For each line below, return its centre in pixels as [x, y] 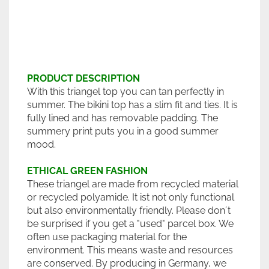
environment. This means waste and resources [130, 250]
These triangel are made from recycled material [133, 184]
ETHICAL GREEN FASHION [87, 171]
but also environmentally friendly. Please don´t [129, 210]
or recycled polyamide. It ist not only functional [131, 197]
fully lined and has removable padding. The [122, 118]
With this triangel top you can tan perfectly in [125, 92]
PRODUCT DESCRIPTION [83, 78]
